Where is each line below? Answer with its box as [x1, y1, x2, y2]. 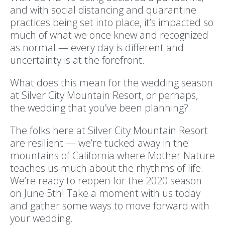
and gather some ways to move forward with [10, 198, 209, 212]
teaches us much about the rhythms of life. [10, 161, 203, 175]
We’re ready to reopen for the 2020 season [10, 173, 202, 187]
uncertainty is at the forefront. [10, 53, 145, 67]
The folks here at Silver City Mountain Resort [10, 123, 208, 137]
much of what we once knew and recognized [10, 28, 208, 42]
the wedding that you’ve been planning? [10, 100, 188, 115]
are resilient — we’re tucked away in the [10, 136, 188, 150]
